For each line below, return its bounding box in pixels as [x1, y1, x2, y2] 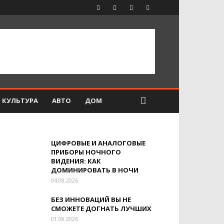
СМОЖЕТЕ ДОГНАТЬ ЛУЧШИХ [51, 204, 151, 213]
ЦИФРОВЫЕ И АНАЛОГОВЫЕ [51, 138, 145, 147]
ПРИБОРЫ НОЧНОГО [51, 147, 121, 156]
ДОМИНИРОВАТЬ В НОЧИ [51, 165, 138, 174]
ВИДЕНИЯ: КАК [51, 156, 101, 165]
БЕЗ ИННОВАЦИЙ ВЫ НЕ [51, 195, 131, 204]
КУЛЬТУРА [2, 96, 38, 105]
